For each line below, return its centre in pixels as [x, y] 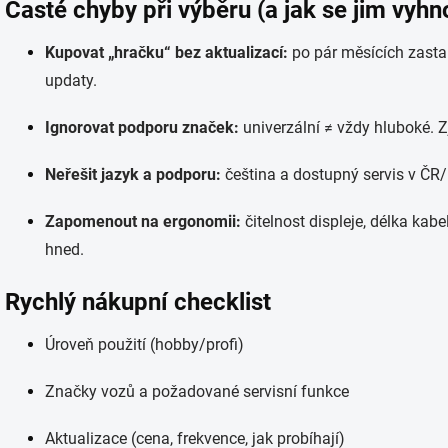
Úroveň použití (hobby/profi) [144, 344]
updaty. [71, 80]
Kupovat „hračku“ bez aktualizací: [166, 52]
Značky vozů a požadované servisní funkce [197, 391]
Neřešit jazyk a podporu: [133, 174]
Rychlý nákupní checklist [138, 302]
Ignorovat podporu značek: [142, 127]
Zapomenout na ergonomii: [143, 221]
